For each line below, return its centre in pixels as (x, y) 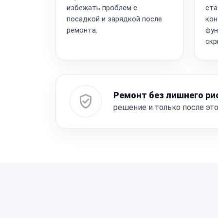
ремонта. (82, 30)
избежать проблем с (102, 8)
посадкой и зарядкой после (114, 19)
